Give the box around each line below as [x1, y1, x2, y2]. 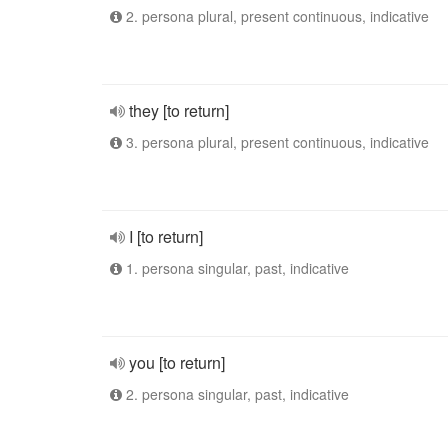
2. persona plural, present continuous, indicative [122, 6, 429, 26]
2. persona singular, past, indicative [122, 384, 349, 404]
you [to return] [129, 351, 225, 374]
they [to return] [129, 99, 229, 122]
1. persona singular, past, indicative [122, 258, 349, 278]
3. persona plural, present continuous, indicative [122, 132, 429, 152]
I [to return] [129, 225, 203, 248]
